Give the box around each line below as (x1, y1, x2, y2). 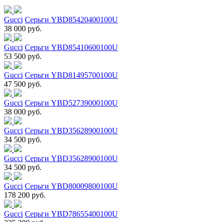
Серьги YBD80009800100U (25, 181, 118, 190)
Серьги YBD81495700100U (25, 70, 118, 79)
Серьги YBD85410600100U (25, 43, 118, 52)
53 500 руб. (4, 52, 42, 60)
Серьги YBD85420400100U (25, 15, 118, 24)
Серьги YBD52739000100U (25, 98, 118, 107)
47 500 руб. (4, 79, 42, 88)
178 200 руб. (4, 190, 46, 199)
